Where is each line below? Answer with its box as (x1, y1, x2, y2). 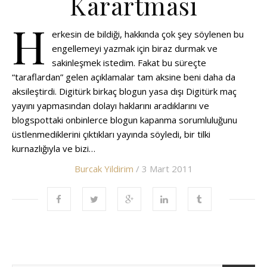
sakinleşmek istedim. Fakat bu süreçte (52, 57, 206, 69)
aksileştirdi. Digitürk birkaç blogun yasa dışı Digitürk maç (12, 85, 237, 97)
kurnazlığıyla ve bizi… (12, 142, 95, 154)
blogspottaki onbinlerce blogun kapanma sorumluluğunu (12, 114, 237, 126)
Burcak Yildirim (74, 163, 133, 175)
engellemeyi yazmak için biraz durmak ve (52, 42, 218, 54)
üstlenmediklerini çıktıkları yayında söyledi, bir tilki (12, 128, 210, 140)
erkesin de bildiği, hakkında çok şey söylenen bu (52, 28, 244, 40)
